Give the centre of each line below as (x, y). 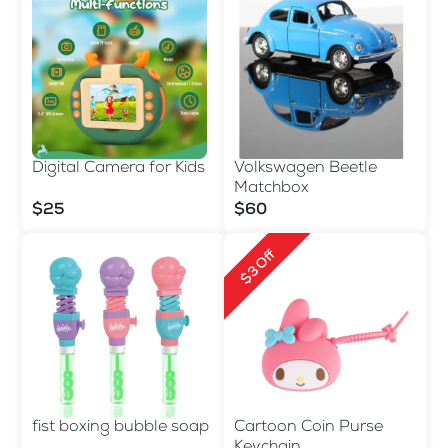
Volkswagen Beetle (305, 168)
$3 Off (258, 267)
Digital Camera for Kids (118, 168)
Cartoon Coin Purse (308, 427)
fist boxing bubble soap (120, 427)
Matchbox (271, 188)
